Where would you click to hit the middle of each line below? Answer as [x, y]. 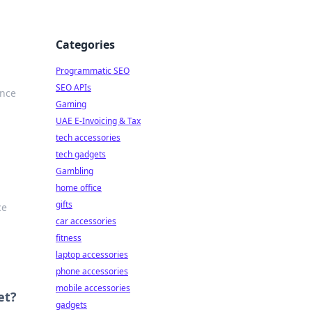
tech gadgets [81, 154]
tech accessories [88, 138]
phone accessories [92, 271]
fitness [69, 238]
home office [79, 188]
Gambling [75, 171]
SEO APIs [73, 87]
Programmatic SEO [93, 71]
